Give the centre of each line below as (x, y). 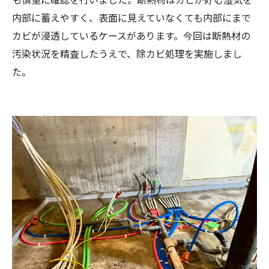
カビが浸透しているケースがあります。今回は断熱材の (131, 35)
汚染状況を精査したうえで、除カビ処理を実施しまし (127, 53)
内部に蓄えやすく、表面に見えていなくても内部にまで (131, 17)
